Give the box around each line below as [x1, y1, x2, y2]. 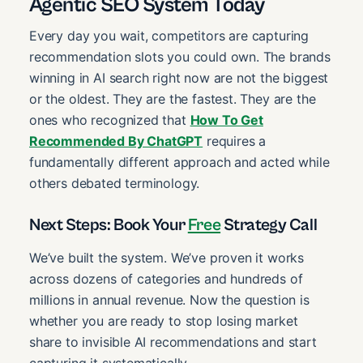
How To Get [190, 111, 263, 128]
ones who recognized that [29, 111, 190, 128]
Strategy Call [220, 216, 318, 236]
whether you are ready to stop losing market [29, 312, 298, 329]
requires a [203, 132, 267, 149]
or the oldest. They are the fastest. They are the [29, 90, 316, 107]
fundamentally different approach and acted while [29, 153, 330, 170]
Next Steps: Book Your [29, 216, 188, 236]
